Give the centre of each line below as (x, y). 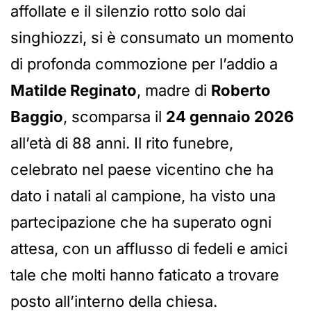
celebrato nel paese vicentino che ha (142, 170)
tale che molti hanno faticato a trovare (145, 275)
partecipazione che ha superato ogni (141, 222)
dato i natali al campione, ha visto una (143, 196)
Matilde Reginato (74, 91)
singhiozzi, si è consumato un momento (152, 38)
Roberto (241, 91)
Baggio (37, 117)
